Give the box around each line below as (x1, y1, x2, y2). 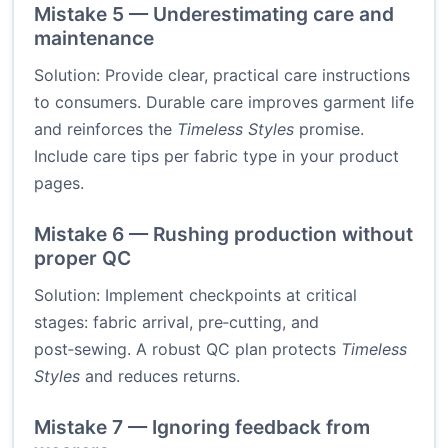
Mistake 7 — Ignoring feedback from (34, 415, 370, 440)
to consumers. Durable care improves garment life (34, 92, 414, 113)
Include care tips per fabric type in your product (34, 146, 399, 167)
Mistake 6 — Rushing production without (34, 222, 413, 247)
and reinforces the (34, 119, 177, 140)
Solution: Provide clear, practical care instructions (34, 65, 410, 86)
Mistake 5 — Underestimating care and (34, 2, 394, 27)
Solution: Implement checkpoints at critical (34, 285, 357, 306)
